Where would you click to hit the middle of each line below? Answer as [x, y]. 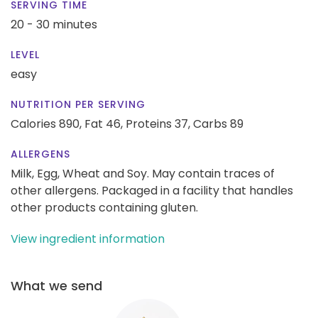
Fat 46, [104, 124]
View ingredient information [88, 238]
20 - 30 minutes [54, 24]
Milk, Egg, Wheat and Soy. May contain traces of [143, 173]
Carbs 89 [218, 124]
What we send [56, 285]
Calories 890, [48, 124]
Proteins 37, [158, 124]
